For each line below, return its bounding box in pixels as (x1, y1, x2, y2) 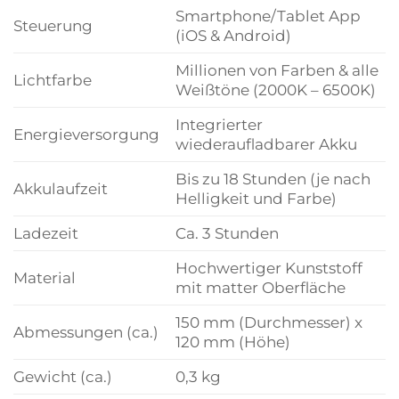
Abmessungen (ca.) (13, 322, 159, 341)
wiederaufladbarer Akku (175, 134, 357, 153)
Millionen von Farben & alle (175, 61, 379, 79)
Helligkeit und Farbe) (175, 189, 337, 208)
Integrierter (175, 115, 263, 134)
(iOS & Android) (175, 26, 291, 45)
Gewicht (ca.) (13, 367, 112, 386)
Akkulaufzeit (13, 179, 108, 198)
